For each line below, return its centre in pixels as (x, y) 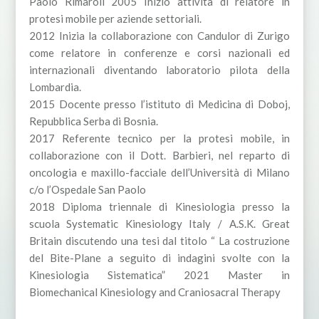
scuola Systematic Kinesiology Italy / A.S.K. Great (159, 224)
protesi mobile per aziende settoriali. (115, 19)
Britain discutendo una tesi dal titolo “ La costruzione (159, 241)
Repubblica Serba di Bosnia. (93, 121)
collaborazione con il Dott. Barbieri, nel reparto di (159, 156)
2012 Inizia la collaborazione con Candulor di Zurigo (159, 36)
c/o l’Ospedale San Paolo (87, 190)
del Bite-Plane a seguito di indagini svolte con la (159, 258)
